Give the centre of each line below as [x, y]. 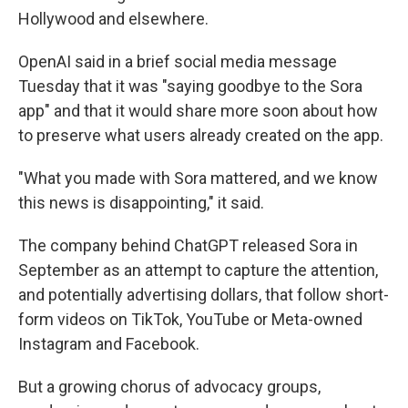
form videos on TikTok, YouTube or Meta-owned [190, 319]
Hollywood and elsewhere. [113, 19]
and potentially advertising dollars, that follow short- [204, 295]
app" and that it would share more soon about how [198, 111]
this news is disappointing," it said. [141, 203]
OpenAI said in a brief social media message [178, 61]
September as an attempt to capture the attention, [198, 270]
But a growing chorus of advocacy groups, [169, 387]
